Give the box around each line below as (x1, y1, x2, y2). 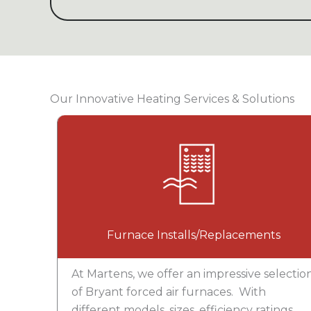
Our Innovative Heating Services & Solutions (50, 92, 294, 106)
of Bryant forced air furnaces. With (72, 285, 266, 299)
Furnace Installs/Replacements (106, 228, 280, 242)
